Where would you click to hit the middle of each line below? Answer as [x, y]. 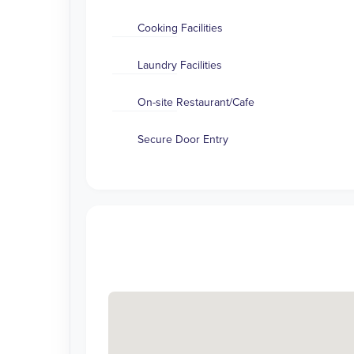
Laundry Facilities [180, 66]
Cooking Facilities [181, 28]
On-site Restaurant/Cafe [196, 103]
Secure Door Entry [183, 140]
